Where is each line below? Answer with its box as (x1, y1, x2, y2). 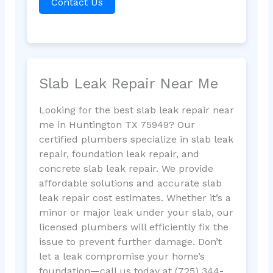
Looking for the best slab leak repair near (38, 104, 234, 116)
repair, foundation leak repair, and (38, 148, 199, 160)
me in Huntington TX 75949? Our (38, 119, 195, 131)
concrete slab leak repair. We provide (38, 163, 213, 175)
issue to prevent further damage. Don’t (38, 236, 222, 248)
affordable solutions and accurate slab (38, 177, 222, 190)
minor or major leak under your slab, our (38, 207, 233, 219)
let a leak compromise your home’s (38, 250, 205, 263)
